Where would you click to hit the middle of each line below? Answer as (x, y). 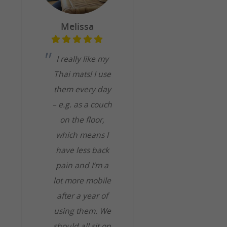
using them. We (82, 211)
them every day (82, 90)
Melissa (77, 27)
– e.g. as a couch (82, 105)
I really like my (82, 59)
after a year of (82, 196)
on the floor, (82, 120)
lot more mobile (82, 181)
